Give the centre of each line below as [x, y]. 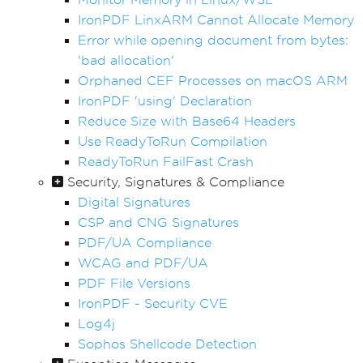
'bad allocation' [126, 60]
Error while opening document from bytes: [213, 40]
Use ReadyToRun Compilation [173, 141]
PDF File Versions [134, 283]
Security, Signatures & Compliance [176, 181]
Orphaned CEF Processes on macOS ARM [213, 80]
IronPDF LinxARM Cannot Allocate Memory [216, 19]
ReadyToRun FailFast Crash [166, 161]
